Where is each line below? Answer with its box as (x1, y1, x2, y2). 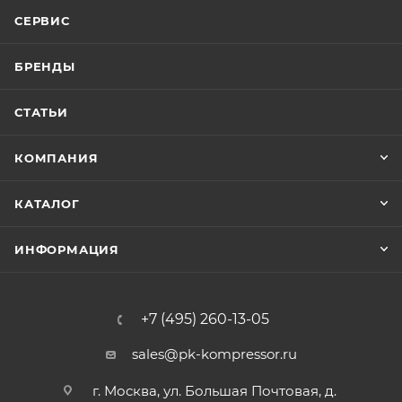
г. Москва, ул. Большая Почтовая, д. (92, 382, 336, 399)
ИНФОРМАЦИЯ (14, 242, 119, 257)
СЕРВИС (14, 13, 70, 28)
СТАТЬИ (14, 105, 68, 119)
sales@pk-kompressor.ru (131, 345, 297, 363)
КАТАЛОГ (14, 197, 80, 211)
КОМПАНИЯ (14, 151, 99, 165)
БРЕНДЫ (14, 59, 75, 74)
